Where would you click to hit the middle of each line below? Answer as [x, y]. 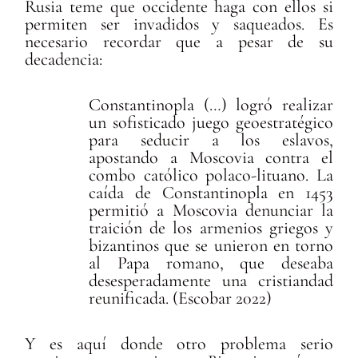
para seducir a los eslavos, [211, 139]
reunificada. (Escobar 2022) [181, 298]
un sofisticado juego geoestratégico [211, 122]
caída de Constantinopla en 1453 [211, 192]
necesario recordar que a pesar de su [179, 41]
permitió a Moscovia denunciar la [211, 210]
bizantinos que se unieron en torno [211, 245]
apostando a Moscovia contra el [211, 157]
